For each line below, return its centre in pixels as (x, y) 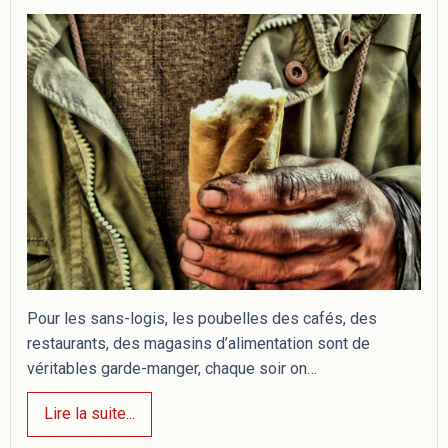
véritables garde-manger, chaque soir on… (172, 368)
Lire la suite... (89, 414)
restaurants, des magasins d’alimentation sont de (198, 343)
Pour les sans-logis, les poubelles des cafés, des (202, 318)
